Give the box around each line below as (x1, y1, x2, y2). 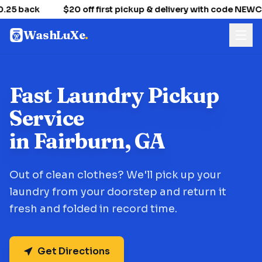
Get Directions (37, 245, 110, 257)
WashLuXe (23, 27, 85, 42)
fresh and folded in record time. (9, 202, 177, 215)
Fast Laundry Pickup (9, 82, 219, 108)
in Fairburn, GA (9, 128, 166, 154)
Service (9, 105, 84, 131)
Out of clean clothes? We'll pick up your (9, 168, 221, 181)
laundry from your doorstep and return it (9, 185, 226, 198)
